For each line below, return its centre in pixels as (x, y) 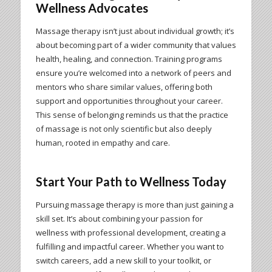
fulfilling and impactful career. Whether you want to (130, 246)
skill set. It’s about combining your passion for (119, 218)
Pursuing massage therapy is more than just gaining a (134, 204)
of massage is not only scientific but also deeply (124, 128)
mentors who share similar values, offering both (124, 87)
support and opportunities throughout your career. (129, 100)
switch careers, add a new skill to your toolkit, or (123, 260)
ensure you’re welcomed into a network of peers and (133, 73)
